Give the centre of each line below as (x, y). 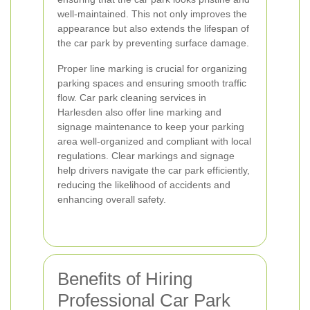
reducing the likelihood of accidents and (144, 185)
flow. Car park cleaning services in (132, 98)
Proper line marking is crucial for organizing (152, 69)
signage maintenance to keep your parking (151, 127)
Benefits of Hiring (125, 279)
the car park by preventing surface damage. (153, 43)
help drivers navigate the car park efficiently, (154, 170)
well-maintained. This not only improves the (152, 14)
